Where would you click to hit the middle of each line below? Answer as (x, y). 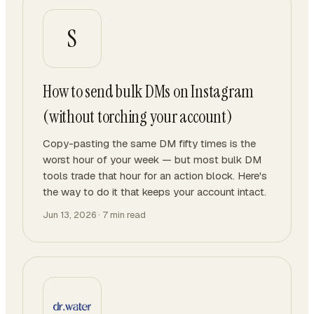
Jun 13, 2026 (69, 215)
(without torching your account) (138, 117)
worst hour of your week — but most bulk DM (152, 159)
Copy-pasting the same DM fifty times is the (149, 143)
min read (127, 215)
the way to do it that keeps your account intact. (155, 192)
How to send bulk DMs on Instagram (149, 91)
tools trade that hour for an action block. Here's (155, 176)
